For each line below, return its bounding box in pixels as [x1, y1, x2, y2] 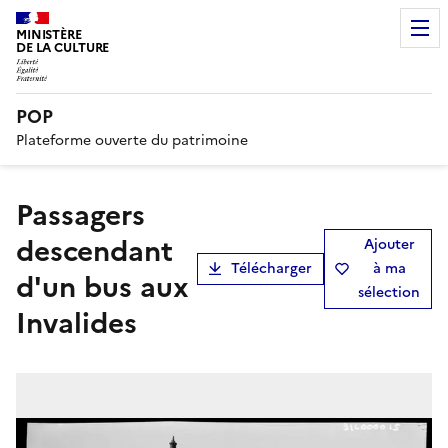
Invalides [16, 301, 137, 344]
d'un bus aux [16, 265, 189, 308]
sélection [358, 281, 420, 303]
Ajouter [363, 233, 415, 255]
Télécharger [231, 257, 312, 279]
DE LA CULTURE [16, 38, 110, 57]
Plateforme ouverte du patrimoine [16, 129, 248, 151]
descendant [16, 229, 173, 272]
